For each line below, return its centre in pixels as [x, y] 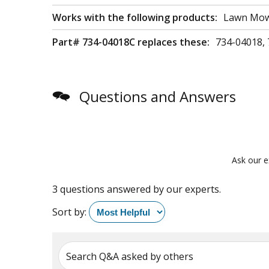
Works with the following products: [135, 17]
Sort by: [69, 212]
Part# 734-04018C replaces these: [131, 42]
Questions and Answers [158, 96]
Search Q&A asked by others [130, 256]
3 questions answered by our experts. [137, 189]
